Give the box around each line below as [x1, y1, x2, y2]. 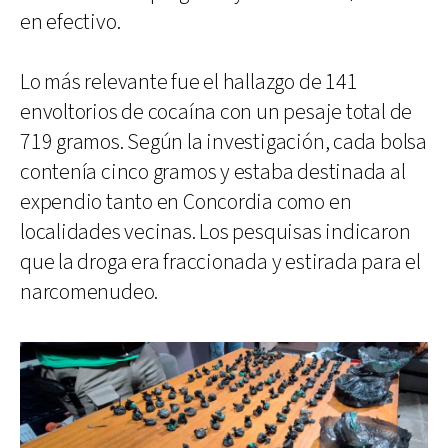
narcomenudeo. [20, 277, 159, 307]
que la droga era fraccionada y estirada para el [20, 247, 421, 277]
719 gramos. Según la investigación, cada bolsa [20, 127, 427, 157]
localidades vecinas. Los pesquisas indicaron [20, 217, 411, 247]
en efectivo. [20, 7, 121, 37]
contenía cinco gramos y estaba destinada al [20, 157, 406, 187]
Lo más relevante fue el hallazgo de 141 [20, 67, 358, 97]
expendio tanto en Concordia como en [20, 187, 352, 217]
